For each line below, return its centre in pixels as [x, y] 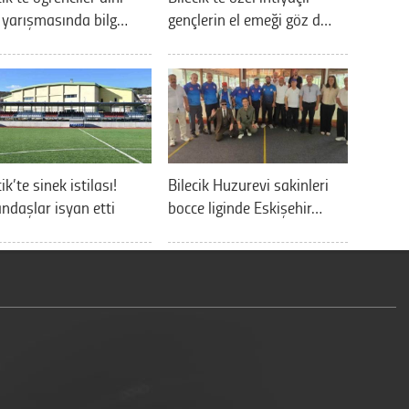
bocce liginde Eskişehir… [245, 206]
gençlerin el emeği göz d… [250, 18]
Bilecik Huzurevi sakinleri [248, 184]
